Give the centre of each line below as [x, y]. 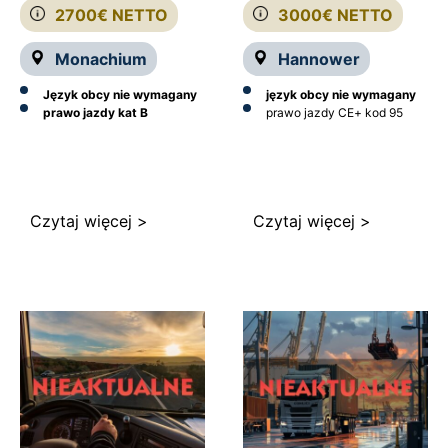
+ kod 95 [378, 113]
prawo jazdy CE [309, 113]
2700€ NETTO [111, 15]
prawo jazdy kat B [95, 113]
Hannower [318, 59]
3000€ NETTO [335, 15]
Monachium [101, 59]
